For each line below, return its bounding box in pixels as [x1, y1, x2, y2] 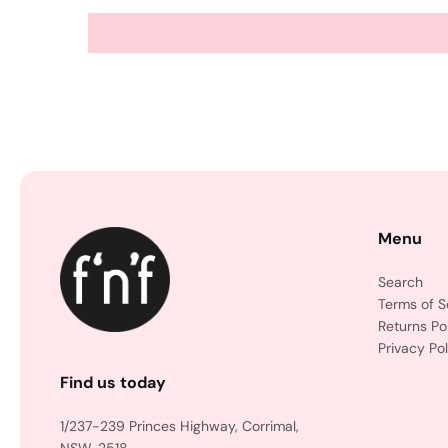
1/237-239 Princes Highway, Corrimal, [60, 417, 299, 435]
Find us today [60, 372, 166, 393]
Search [378, 272, 423, 291]
